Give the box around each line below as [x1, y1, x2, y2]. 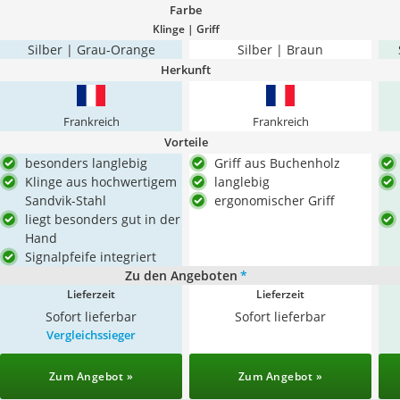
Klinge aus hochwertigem [25, 173, 177, 190]
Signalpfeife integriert [25, 248, 156, 265]
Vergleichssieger [46, 327, 136, 343]
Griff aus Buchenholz [214, 154, 340, 171]
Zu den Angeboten [124, 267, 237, 284]
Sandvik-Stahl [25, 192, 106, 209]
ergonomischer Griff [214, 192, 335, 209]
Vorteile [163, 134, 208, 150]
